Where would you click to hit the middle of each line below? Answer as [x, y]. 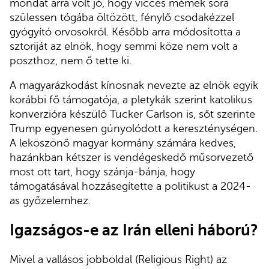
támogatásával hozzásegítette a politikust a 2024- [130, 186]
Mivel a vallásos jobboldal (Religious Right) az [118, 260]
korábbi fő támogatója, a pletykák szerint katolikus [131, 100]
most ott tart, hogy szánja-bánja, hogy [102, 172]
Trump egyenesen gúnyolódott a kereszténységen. [134, 129]
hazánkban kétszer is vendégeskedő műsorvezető [131, 158]
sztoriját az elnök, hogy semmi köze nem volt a [124, 46]
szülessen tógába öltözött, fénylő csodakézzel [122, 17]
